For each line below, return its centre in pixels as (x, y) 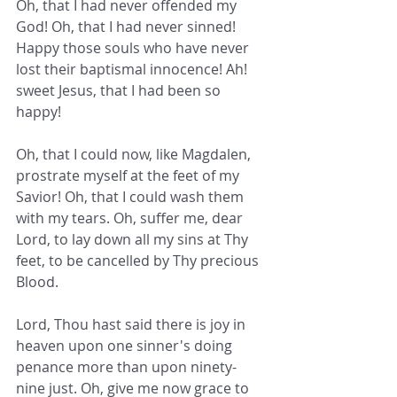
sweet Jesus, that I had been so (120, 91)
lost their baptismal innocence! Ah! (133, 70)
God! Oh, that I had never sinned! (128, 27)
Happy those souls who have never (134, 48)
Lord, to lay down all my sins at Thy (134, 240)
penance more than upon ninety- (126, 367)
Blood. (37, 282)
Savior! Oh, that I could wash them (132, 197)
